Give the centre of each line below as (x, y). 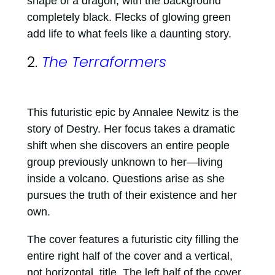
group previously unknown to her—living (125, 162)
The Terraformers (104, 62)
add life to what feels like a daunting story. (130, 34)
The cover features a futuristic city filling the (133, 239)
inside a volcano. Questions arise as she (126, 179)
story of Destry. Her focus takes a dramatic (131, 129)
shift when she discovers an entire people (128, 145)
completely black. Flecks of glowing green (129, 17)
